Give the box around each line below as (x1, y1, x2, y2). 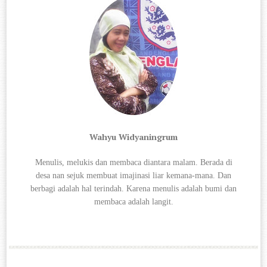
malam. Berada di (172, 157, 232, 167)
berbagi (30, 184, 58, 193)
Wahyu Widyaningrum (89, 131, 178, 142)
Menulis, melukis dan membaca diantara (35, 157, 173, 167)
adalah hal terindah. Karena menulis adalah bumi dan (58, 184, 237, 193)
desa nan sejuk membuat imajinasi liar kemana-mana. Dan (36, 170, 231, 180)
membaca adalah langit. (94, 197, 173, 206)
